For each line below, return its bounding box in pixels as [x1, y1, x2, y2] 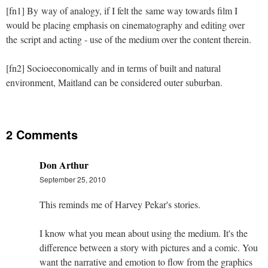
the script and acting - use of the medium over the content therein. [6, 32, 251, 45]
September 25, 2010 [39, 173, 106, 184]
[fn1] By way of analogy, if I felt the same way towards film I [6, 4, 237, 17]
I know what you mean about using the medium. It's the [39, 226, 248, 239]
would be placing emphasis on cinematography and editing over [6, 18, 245, 31]
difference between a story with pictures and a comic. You [39, 240, 258, 254]
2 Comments [6, 125, 78, 143]
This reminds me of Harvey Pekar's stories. [39, 197, 200, 211]
